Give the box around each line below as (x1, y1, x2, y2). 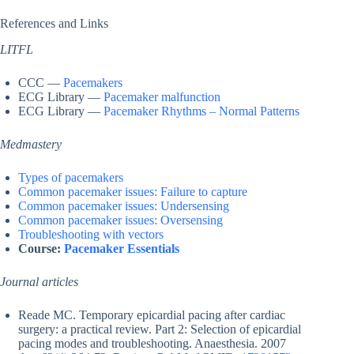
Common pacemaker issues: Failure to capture (18, 185, 247, 199)
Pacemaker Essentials (64, 242, 179, 256)
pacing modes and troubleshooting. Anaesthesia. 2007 (18, 337, 286, 351)
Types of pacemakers (18, 171, 123, 185)
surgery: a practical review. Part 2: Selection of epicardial (18, 322, 301, 337)
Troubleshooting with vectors (18, 228, 164, 242)
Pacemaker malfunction (104, 90, 220, 104)
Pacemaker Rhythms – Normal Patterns (104, 104, 299, 119)
